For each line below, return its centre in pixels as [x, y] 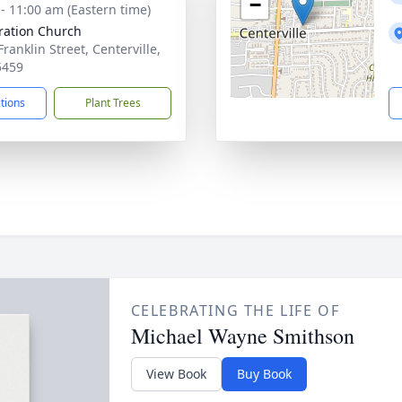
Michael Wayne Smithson [242, 336]
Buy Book [264, 374]
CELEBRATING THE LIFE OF [235, 310]
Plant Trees [113, 103]
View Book [176, 374]
